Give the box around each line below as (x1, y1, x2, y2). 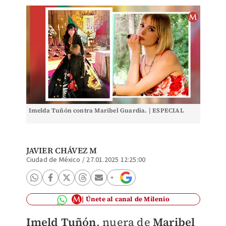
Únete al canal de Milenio (85, 195, 169, 203)
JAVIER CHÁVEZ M (26, 145, 97, 156)
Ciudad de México (26, 155, 81, 165)
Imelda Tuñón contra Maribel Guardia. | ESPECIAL (28, 106, 184, 115)
